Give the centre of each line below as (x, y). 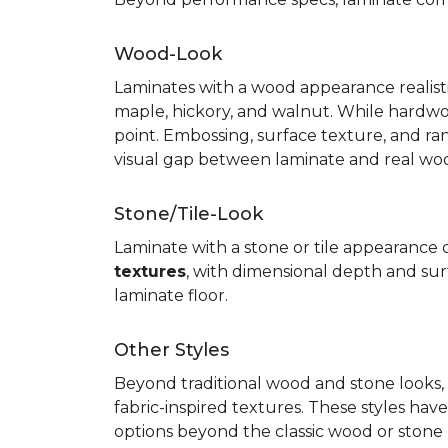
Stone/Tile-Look (188, 214)
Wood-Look (168, 54)
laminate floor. (171, 295)
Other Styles (171, 350)
